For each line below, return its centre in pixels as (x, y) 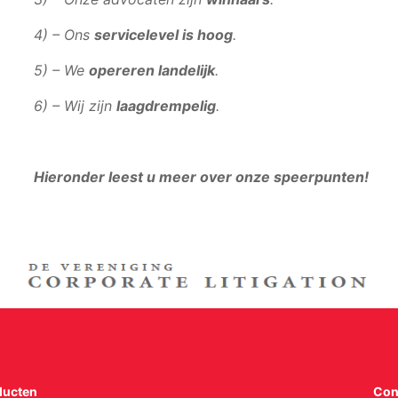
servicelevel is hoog (164, 34)
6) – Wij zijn (76, 105)
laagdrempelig (167, 105)
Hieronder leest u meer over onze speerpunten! (202, 176)
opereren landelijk (152, 70)
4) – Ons (64, 34)
